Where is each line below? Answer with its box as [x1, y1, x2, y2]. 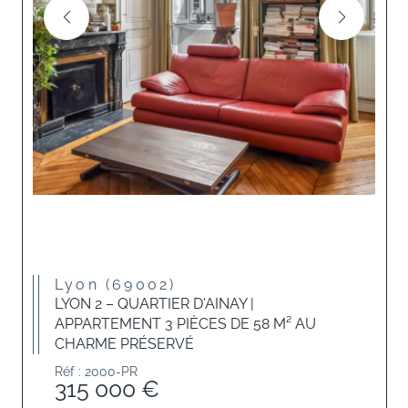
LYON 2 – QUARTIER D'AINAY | [55, 295, 254, 312]
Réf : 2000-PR [55, 364, 138, 379]
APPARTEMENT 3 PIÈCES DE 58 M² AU [55, 315, 316, 332]
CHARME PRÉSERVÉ [55, 335, 194, 352]
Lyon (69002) [65, 276, 177, 293]
